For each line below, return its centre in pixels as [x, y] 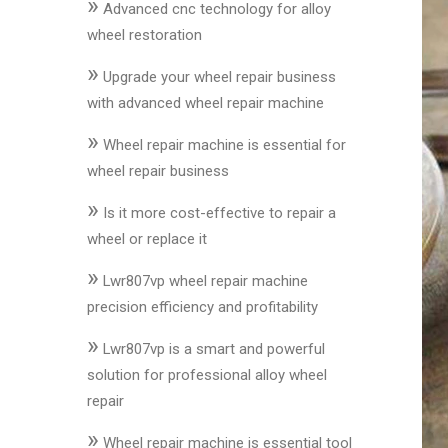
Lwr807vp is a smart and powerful [214, 349]
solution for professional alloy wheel [207, 375]
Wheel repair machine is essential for [224, 145]
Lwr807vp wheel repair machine [205, 281]
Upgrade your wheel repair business [219, 77]
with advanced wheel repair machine [205, 103]
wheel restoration [144, 35]
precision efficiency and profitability [202, 307]
